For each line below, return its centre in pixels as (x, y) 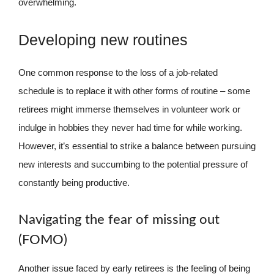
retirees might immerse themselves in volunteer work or (129, 109)
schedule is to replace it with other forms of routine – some (134, 91)
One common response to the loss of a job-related (118, 72)
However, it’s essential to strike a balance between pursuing (137, 146)
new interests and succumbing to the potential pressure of (133, 164)
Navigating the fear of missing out (119, 219)
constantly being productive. (74, 183)
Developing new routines (103, 40)
